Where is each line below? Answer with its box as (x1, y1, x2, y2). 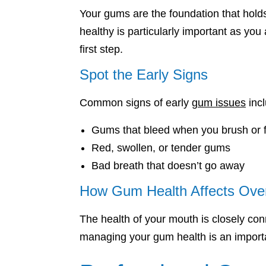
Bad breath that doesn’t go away (91, 160, 245, 172)
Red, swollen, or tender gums (91, 142, 230, 154)
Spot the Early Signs (80, 66, 208, 83)
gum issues (192, 97, 246, 109)
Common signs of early (80, 97, 192, 109)
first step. (80, 43, 123, 55)
